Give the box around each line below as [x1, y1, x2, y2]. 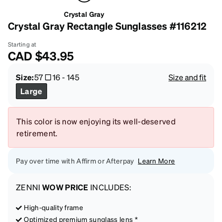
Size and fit [168, 71, 206, 82]
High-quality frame [24, 202, 84, 212]
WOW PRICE [42, 181, 89, 192]
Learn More [138, 156, 175, 165]
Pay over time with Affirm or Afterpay [16, 156, 134, 165]
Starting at [8, 40, 37, 48]
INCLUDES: [88, 181, 132, 192]
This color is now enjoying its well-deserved [16, 115, 176, 126]
